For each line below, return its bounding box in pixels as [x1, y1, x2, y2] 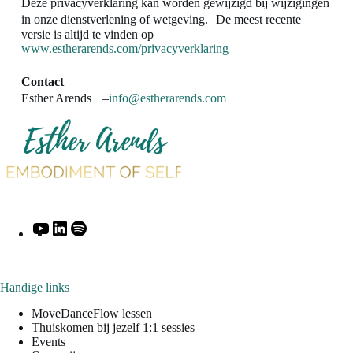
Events [32, 335, 65, 349]
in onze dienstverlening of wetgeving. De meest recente [20, 13, 301, 27]
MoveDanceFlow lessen [32, 307, 152, 321]
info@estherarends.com [108, 91, 226, 106]
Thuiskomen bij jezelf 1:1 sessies [32, 321, 195, 335]
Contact [20, 75, 64, 89]
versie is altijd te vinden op [20, 28, 154, 42]
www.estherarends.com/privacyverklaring [20, 42, 229, 56]
